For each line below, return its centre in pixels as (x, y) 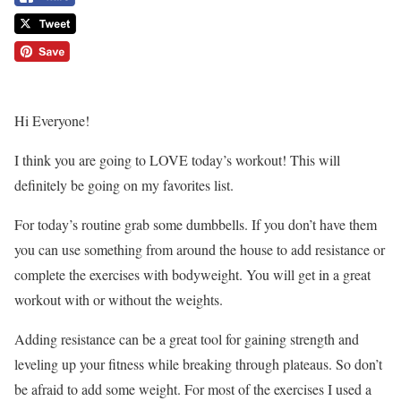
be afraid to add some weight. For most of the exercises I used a (193, 389)
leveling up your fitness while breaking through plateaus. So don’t (198, 364)
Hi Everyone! (52, 121)
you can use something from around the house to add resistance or (200, 250)
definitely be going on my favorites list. (124, 185)
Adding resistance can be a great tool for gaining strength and (187, 339)
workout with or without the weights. (119, 300)
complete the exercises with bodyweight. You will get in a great (192, 275)
